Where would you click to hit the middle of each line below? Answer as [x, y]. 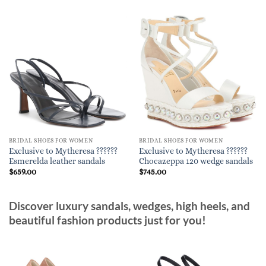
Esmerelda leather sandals [57, 161]
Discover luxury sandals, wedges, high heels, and [129, 205]
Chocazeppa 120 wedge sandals [196, 161]
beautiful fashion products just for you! [107, 220]
